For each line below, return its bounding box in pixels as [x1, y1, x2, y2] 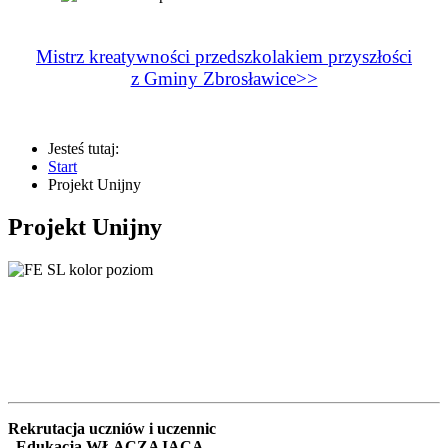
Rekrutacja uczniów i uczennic [8, 419, 216, 437]
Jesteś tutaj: [48, 139, 127, 157]
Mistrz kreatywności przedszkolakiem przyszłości [36, 45, 412, 67]
